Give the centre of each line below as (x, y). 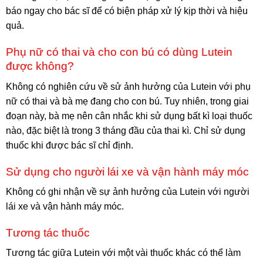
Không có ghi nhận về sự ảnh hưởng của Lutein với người (128, 192)
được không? (40, 66)
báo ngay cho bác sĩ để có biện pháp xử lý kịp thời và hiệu (127, 11)
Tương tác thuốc (48, 232)
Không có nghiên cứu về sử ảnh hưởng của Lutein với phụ (128, 86)
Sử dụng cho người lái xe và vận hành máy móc (127, 171)
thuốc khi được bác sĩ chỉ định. (70, 145)
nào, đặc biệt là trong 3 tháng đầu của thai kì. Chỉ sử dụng (126, 130)
